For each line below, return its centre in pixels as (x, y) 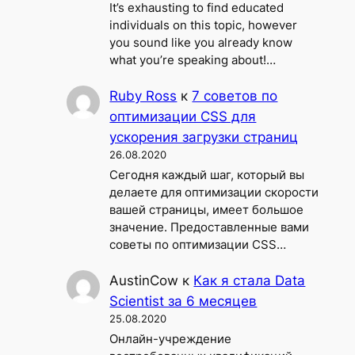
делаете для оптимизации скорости (214, 193)
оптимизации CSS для (183, 116)
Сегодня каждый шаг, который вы (207, 176)
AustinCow (144, 280)
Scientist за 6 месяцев (183, 301)
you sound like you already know (201, 43)
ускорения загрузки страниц (204, 137)
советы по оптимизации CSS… (198, 245)
